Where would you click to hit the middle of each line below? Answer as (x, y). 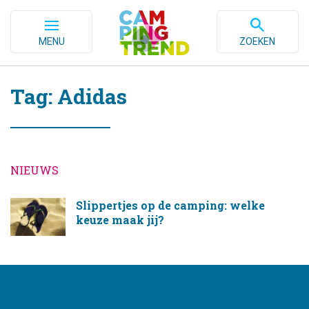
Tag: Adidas (69, 96)
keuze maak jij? (120, 220)
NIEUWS (34, 170)
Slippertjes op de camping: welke (170, 205)
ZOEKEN (258, 41)
